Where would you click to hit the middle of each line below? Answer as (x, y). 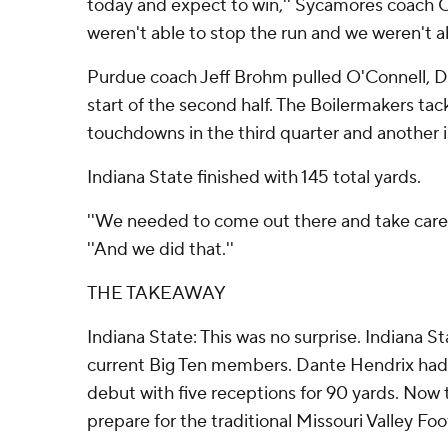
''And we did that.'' (160, 249)
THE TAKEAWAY (156, 293)
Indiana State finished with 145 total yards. (254, 177)
